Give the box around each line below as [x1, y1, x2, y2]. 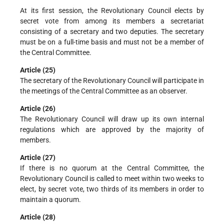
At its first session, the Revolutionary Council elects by [20, 6, 204, 14]
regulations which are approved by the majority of [20, 125, 204, 133]
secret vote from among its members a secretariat [20, 16, 204, 25]
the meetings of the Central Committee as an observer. [20, 86, 187, 95]
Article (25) [20, 65, 55, 74]
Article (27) [20, 153, 55, 161]
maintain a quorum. [20, 195, 81, 203]
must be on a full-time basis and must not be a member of [20, 37, 204, 46]
